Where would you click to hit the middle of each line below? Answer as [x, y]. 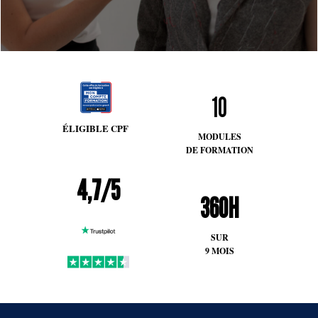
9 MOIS [219, 251]
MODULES [219, 136]
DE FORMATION [219, 150]
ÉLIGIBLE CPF [96, 128]
